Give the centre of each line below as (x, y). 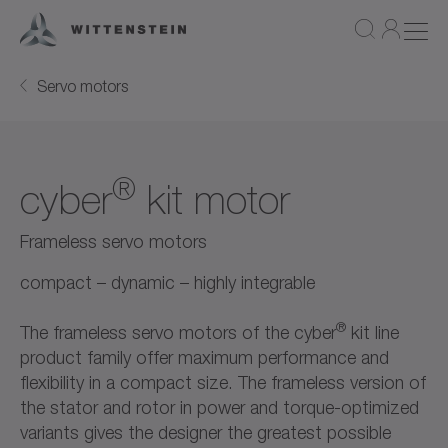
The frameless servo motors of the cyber (178, 332)
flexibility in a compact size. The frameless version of (223, 382)
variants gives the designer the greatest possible (205, 432)
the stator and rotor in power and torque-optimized (219, 407)
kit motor (213, 199)
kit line (372, 332)
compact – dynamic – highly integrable (167, 282)
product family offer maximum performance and (204, 357)
